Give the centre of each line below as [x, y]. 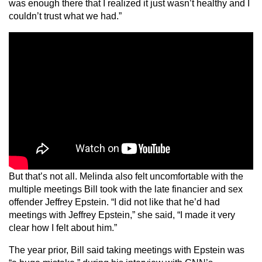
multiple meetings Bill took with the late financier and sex [126, 189]
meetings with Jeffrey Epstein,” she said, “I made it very [122, 215]
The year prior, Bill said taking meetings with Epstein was [127, 250]
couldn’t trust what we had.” [65, 16]
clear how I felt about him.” [63, 227]
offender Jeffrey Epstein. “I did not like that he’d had [114, 202]
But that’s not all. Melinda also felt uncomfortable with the [126, 176]
